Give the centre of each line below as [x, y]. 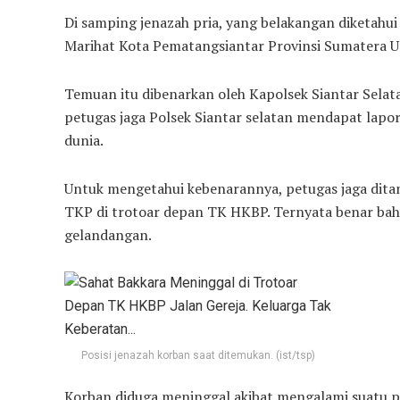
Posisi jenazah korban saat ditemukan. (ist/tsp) [198, 355]
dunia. [84, 140]
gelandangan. [108, 234]
